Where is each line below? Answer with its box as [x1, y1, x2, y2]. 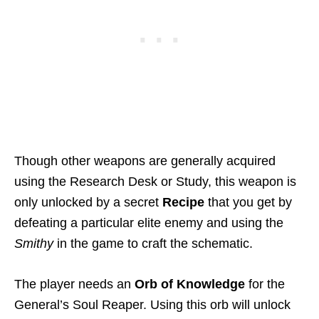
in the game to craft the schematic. [57, 236, 253, 251]
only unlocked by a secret [14, 195, 162, 210]
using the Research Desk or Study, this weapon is [14, 174, 296, 189]
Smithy [14, 236, 57, 251]
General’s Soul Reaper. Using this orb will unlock [14, 298, 291, 313]
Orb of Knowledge [135, 277, 245, 292]
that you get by [204, 195, 292, 210]
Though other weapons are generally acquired [14, 154, 276, 169]
